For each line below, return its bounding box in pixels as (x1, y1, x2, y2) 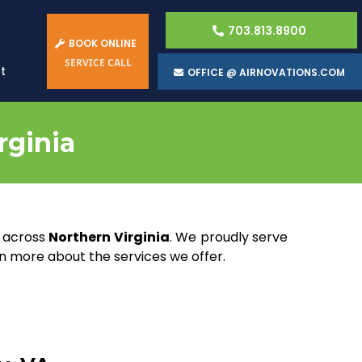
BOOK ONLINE (69, 36, 137, 50)
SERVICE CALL (64, 55, 132, 69)
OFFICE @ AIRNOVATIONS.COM (187, 65, 346, 79)
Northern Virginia (48, 228, 170, 246)
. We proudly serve (169, 228, 288, 246)
